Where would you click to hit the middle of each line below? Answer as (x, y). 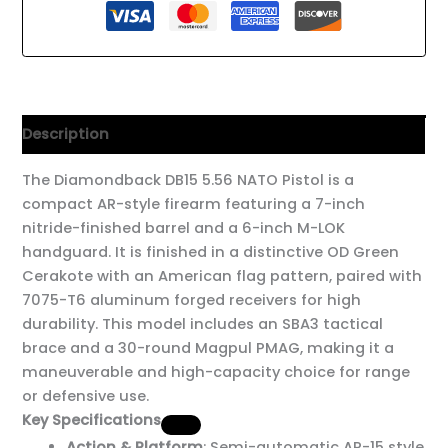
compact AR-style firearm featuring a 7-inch (194, 204)
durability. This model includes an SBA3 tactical (203, 324)
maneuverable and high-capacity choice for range (216, 372)
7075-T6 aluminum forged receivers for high (192, 300)
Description (66, 134)
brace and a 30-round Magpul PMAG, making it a (208, 348)
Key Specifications (92, 420)
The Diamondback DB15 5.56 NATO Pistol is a (188, 180)
